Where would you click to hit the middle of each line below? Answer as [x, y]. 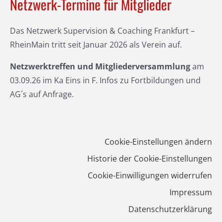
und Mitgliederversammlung [134, 66]
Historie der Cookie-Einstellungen [150, 158]
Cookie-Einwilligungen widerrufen [150, 175]
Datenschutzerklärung [170, 209]
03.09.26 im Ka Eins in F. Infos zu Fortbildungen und [105, 80]
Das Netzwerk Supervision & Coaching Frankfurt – [102, 30]
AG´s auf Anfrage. [42, 94]
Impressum [191, 192]
